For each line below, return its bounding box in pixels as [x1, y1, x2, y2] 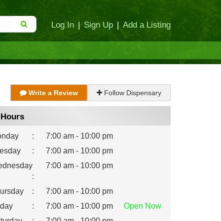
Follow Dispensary [102, 89, 161, 97]
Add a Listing [123, 20, 171, 29]
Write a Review [27, 89, 78, 97]
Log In [51, 20, 74, 29]
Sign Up [84, 20, 113, 29]
